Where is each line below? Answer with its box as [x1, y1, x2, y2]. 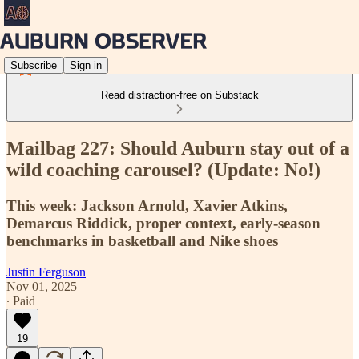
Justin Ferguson [6, 264, 86, 279]
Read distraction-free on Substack [100, 89, 259, 101]
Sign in [70, 58, 102, 71]
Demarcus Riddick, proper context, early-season [6, 214, 321, 232]
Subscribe [10, 58, 57, 71]
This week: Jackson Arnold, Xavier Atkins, [6, 196, 288, 214]
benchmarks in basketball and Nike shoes [6, 232, 278, 249]
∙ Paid [6, 293, 35, 308]
